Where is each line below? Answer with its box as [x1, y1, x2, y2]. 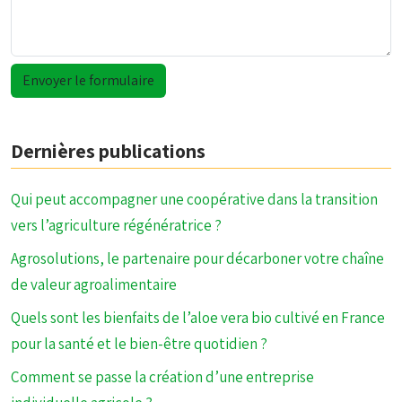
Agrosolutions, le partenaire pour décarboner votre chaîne [11, 249, 384, 268]
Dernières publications [11, 138, 205, 163]
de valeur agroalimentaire [11, 275, 177, 294]
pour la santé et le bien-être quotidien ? [11, 334, 267, 354]
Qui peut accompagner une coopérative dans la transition [11, 189, 378, 209]
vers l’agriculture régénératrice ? [11, 215, 222, 235]
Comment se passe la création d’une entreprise [11, 367, 314, 387]
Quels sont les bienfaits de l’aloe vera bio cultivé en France [11, 308, 385, 328]
